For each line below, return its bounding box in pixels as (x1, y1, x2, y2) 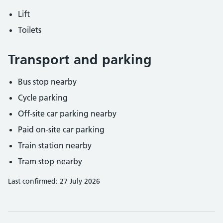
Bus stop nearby (18, 77, 77, 87)
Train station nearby (18, 140, 92, 150)
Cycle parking (18, 93, 68, 103)
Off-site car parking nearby (18, 109, 116, 118)
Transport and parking (8, 51, 152, 68)
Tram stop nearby (18, 156, 82, 166)
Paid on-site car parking (18, 124, 105, 134)
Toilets (18, 25, 41, 35)
